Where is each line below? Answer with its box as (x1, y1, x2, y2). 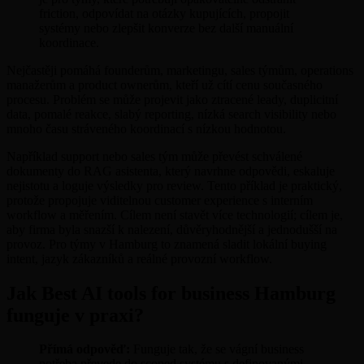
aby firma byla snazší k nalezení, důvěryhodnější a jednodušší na (6, 222, 337, 236)
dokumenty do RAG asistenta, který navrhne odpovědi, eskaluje (6, 163, 335, 178)
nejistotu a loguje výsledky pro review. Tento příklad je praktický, (6, 178, 342, 193)
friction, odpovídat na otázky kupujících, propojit (39, 6, 289, 20)
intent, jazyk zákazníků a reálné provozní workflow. (6, 251, 272, 266)
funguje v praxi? (6, 304, 144, 326)
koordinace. (39, 35, 99, 50)
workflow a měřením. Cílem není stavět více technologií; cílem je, (6, 207, 343, 222)
